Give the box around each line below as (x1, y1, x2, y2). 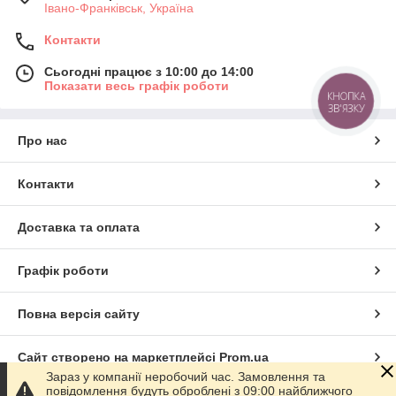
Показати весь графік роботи (44, 78, 229, 93)
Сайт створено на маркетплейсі (18, 349, 219, 364)
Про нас (18, 133, 67, 148)
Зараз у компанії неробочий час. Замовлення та (46, 369, 325, 384)
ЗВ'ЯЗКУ (327, 102, 365, 116)
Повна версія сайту (18, 306, 140, 321)
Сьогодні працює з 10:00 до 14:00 (44, 64, 254, 79)
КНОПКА (327, 89, 366, 103)
